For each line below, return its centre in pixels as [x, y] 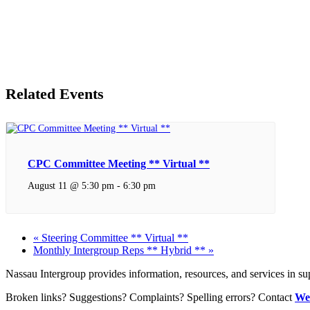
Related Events [55, 94]
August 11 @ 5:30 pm [71, 185]
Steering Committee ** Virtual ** [113, 238]
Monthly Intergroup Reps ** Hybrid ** [121, 250]
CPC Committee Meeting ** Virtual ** [119, 163]
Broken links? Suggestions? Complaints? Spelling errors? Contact [150, 298]
